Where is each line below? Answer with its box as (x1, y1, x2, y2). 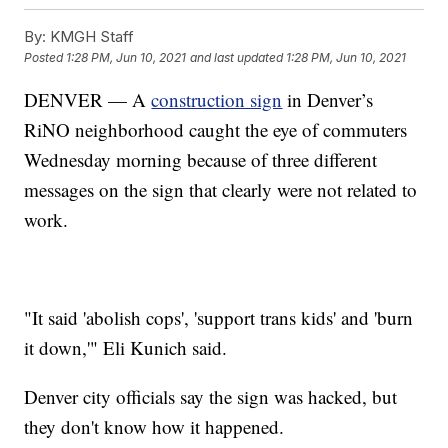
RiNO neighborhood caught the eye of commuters (24, 116, 408, 142)
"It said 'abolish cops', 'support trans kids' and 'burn (24, 304, 414, 330)
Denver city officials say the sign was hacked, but (24, 383, 398, 409)
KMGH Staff (46, 26, 135, 46)
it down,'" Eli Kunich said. (24, 334, 228, 360)
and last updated (190, 50, 284, 66)
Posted (24, 50, 67, 66)
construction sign (151, 86, 283, 112)
